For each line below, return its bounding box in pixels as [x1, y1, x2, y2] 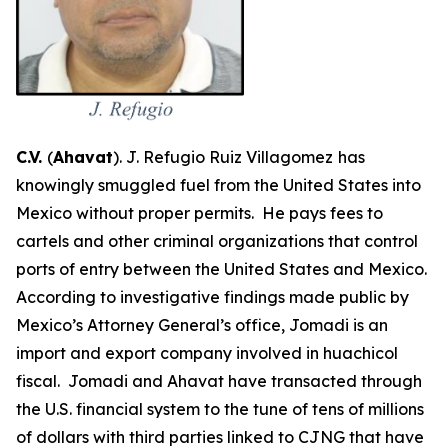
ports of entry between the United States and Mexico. [16, 259, 431, 280]
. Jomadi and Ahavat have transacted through [57, 371, 422, 392]
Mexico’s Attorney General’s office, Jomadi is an [16, 315, 388, 336]
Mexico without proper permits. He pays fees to [16, 203, 383, 224]
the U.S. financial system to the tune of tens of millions [16, 399, 424, 420]
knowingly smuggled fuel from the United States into [16, 175, 421, 196]
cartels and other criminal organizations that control [16, 231, 418, 252]
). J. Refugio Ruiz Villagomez [113, 147, 333, 168]
